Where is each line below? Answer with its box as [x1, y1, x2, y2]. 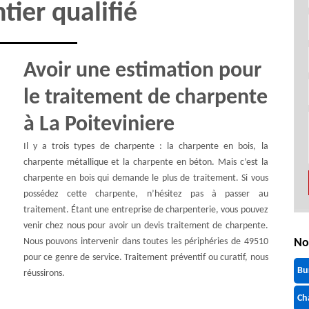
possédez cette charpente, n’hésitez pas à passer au [23, 189, 268, 199]
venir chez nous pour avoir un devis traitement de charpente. [23, 221, 268, 231]
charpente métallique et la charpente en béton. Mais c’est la [23, 157, 268, 168]
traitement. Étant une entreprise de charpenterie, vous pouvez [23, 205, 268, 215]
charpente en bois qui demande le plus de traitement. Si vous [23, 173, 268, 183]
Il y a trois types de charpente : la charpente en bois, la [23, 141, 268, 152]
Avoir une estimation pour [23, 60, 261, 82]
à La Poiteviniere [23, 114, 175, 136]
